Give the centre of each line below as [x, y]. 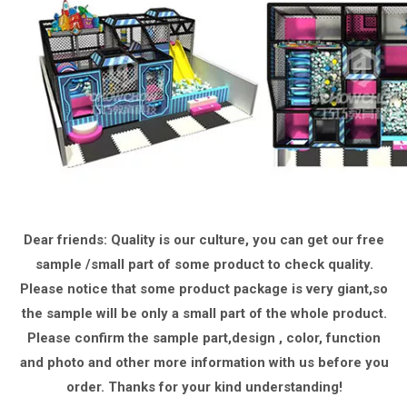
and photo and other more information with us [169, 362]
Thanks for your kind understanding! [225, 387]
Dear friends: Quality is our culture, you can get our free [204, 240]
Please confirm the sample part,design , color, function [204, 338]
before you [353, 362]
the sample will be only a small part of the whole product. [204, 313]
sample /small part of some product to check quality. [204, 264]
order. [87, 387]
